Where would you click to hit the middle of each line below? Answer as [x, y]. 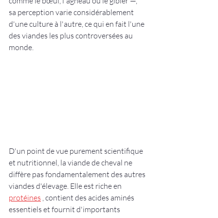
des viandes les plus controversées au [72, 36]
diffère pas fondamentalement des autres [78, 174]
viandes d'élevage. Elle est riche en [66, 186]
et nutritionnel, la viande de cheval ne [71, 163]
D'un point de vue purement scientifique [77, 151]
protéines [25, 198]
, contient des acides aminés [88, 198]
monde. [21, 47]
